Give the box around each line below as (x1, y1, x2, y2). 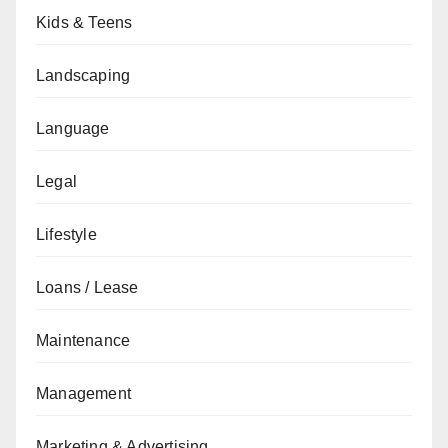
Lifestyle (36, 226, 97, 243)
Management (36, 385, 131, 402)
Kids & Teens (36, 14, 133, 31)
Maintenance (36, 332, 131, 349)
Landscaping (36, 67, 131, 84)
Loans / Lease (36, 279, 139, 296)
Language (36, 120, 110, 137)
